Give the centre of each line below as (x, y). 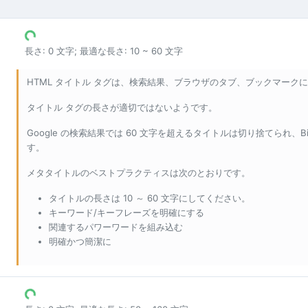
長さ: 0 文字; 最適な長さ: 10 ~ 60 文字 (104, 51)
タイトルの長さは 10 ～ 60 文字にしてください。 (150, 198)
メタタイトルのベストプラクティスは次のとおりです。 (139, 173)
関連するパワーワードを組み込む (116, 227)
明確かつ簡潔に (80, 242)
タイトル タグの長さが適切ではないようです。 (122, 108)
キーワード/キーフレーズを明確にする (126, 213)
